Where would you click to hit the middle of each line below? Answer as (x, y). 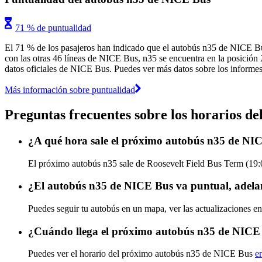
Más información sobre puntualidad (70, 89)
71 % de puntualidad (53, 27)
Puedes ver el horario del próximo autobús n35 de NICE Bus (142, 254)
